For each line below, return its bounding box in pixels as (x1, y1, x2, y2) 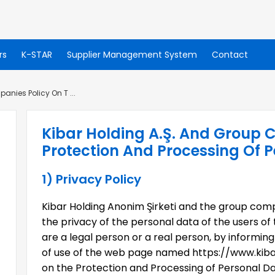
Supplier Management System (66, 48, 197, 61)
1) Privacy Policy (42, 171, 142, 188)
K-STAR (21, 48, 52, 61)
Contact (211, 48, 248, 61)
